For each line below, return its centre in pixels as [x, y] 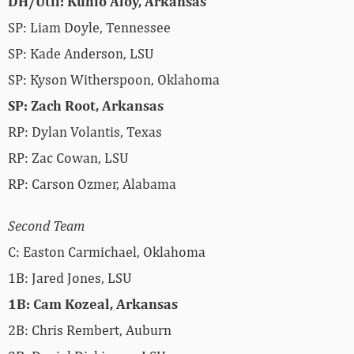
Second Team [46, 225]
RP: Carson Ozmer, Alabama [92, 183]
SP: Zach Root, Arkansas [86, 105]
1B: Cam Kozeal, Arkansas [93, 303]
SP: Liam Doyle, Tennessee [89, 27]
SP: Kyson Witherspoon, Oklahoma [114, 79]
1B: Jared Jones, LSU [70, 277]
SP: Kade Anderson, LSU [81, 53]
